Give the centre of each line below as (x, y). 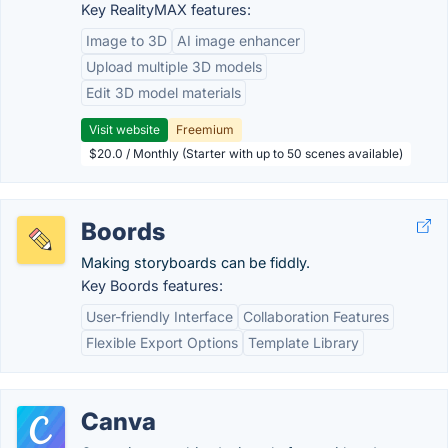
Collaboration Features (316, 316)
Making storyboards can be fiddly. (195, 262)
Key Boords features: (152, 285)
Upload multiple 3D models (174, 66)
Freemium (205, 129)
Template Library (303, 342)
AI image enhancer (238, 40)
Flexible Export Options (162, 342)
